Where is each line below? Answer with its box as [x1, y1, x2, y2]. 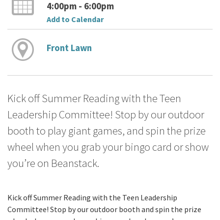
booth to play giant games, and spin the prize [7, 124, 206, 138]
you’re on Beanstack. [7, 156, 99, 170]
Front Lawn [46, 42, 92, 54]
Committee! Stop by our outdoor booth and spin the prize [7, 204, 201, 214]
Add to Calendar [46, 14, 104, 24]
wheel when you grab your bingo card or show [7, 140, 209, 154]
